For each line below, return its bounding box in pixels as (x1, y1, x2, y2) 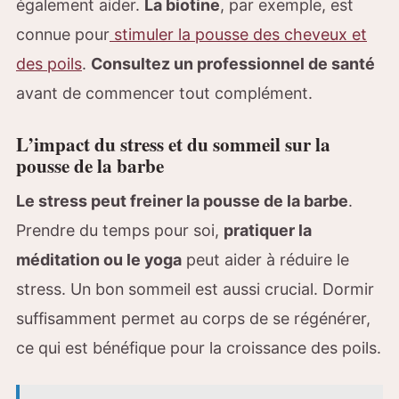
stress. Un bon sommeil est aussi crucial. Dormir (16, 279, 374, 298)
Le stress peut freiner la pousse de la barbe (16, 191, 348, 210)
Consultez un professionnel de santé (91, 53, 375, 73)
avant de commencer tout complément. (16, 83, 313, 102)
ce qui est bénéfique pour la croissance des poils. (16, 338, 381, 357)
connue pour (16, 24, 110, 44)
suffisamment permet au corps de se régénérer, (16, 308, 370, 328)
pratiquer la (224, 220, 312, 240)
